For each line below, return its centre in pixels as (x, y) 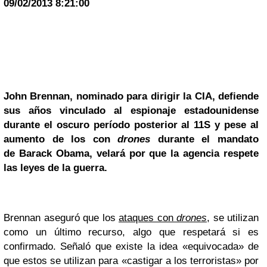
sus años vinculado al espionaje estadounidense (131, 111)
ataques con (148, 218)
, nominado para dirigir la (131, 97)
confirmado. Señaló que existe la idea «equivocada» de (131, 247)
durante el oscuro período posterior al (97, 125)
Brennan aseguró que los (61, 218)
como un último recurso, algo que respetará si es (131, 232)
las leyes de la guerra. (55, 168)
